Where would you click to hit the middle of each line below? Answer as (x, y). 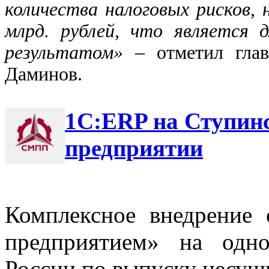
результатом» (70, 52)
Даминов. (46, 74)
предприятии (134, 148)
